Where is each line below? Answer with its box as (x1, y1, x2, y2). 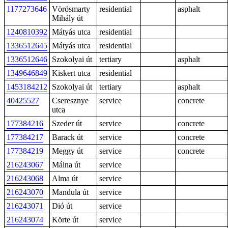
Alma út (52, 174, 78, 183)
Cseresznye (52, 96, 89, 105)
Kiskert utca (52, 69, 91, 77)
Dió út (52, 202, 72, 210)
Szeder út (52, 119, 82, 128)
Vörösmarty (52, 5, 90, 13)
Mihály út (52, 14, 83, 22)
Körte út (52, 215, 78, 224)
